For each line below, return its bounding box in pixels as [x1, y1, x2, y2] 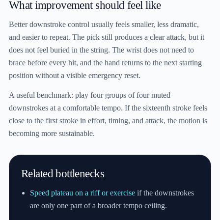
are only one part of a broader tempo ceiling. [30, 201, 167, 210]
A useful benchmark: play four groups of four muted [9, 90, 170, 99]
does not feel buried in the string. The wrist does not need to [9, 46, 194, 55]
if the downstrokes [135, 188, 194, 197]
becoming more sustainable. [9, 129, 95, 137]
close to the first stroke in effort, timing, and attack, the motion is [9, 116, 207, 125]
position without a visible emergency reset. [9, 71, 140, 80]
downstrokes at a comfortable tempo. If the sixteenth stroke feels [9, 103, 207, 112]
